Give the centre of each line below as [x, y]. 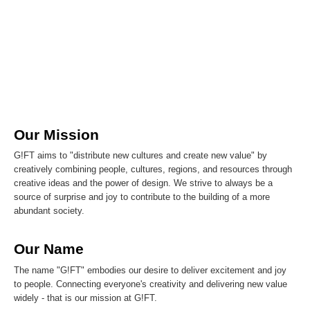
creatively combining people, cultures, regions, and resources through [153, 170]
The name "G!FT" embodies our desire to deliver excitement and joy [150, 271]
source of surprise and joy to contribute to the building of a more [142, 198]
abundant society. [49, 211]
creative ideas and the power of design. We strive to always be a [143, 184]
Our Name [49, 249]
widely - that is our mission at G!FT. [85, 299]
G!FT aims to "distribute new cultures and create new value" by [140, 156]
